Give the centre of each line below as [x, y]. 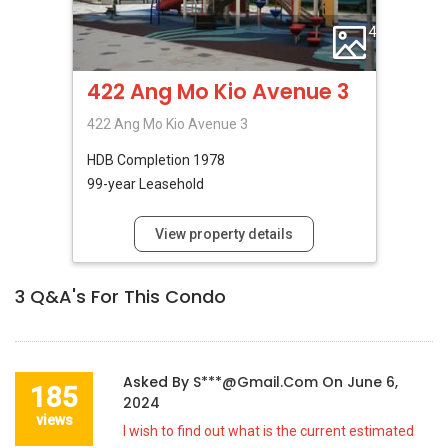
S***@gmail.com [257, 381]
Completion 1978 [170, 159]
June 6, [372, 381]
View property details [224, 233]
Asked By [158, 381]
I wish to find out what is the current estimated [268, 430]
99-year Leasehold [145, 183]
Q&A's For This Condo [125, 296]
